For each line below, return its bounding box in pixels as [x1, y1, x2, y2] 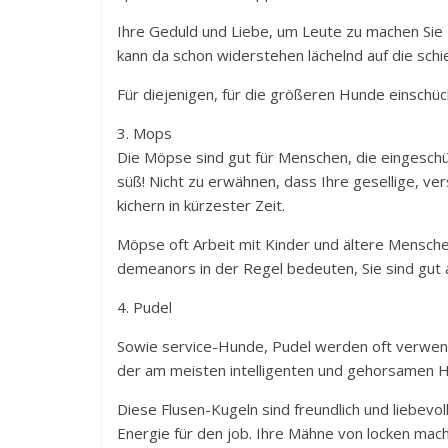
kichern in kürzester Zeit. [117, 195, 285, 216]
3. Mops [117, 123, 172, 144]
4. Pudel [117, 297, 172, 318]
